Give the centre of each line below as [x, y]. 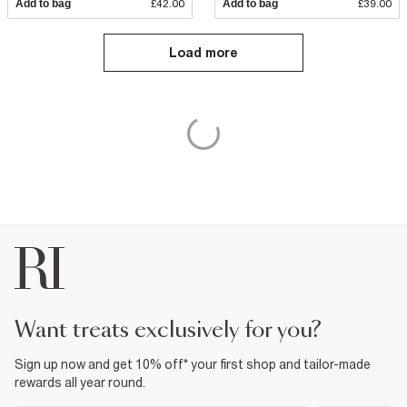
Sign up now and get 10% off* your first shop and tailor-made [193, 364]
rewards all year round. [80, 382]
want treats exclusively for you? [179, 331]
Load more [203, 53]
